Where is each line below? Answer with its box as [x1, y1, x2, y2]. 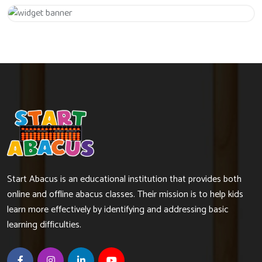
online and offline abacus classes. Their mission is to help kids [7, 187, 243, 203]
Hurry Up [102, 32, 160, 55]
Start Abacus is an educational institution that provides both [7, 171, 242, 188]
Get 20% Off [106, 20, 156, 35]
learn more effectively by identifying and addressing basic [7, 202, 229, 218]
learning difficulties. [7, 217, 81, 233]
